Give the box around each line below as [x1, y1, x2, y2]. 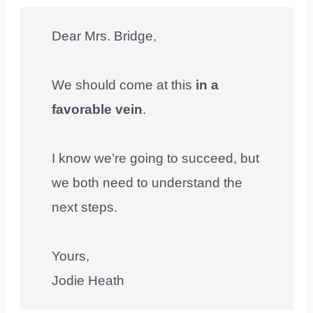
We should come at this [52, 77, 196, 92]
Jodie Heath [52, 272, 125, 288]
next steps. [52, 199, 118, 214]
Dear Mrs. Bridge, [52, 28, 157, 43]
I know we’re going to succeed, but [52, 150, 260, 166]
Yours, [52, 248, 90, 263]
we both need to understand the [52, 175, 243, 190]
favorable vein [52, 101, 143, 117]
